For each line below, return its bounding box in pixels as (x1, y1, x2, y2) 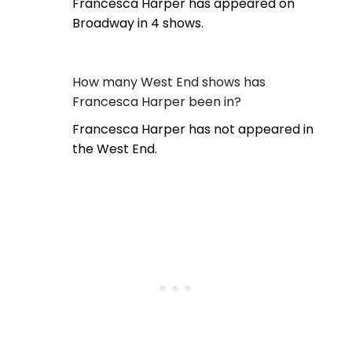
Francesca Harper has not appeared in (72, 120, 313, 139)
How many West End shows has (72, 73, 266, 92)
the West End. (72, 140, 157, 159)
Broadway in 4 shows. (72, 14, 203, 33)
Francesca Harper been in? (72, 93, 241, 112)
